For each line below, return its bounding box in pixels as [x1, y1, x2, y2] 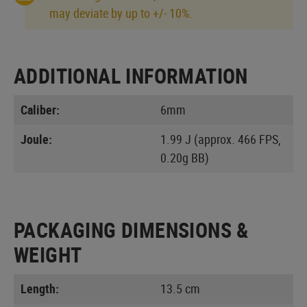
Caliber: [21, 101, 60, 118]
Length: [21, 280, 59, 297]
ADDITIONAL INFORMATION [14, 61, 248, 90]
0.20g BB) [160, 149, 209, 166]
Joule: [21, 130, 52, 147]
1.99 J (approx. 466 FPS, [160, 130, 281, 147]
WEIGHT [14, 240, 82, 269]
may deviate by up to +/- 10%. [49, 4, 193, 21]
